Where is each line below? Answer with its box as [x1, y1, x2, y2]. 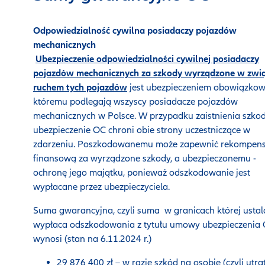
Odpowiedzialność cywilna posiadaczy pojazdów [33, 25, 237, 37]
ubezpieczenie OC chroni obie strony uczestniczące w [33, 124, 250, 136]
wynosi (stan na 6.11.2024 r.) [33, 233, 151, 245]
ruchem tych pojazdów [33, 82, 127, 93]
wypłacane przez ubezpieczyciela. [33, 181, 170, 193]
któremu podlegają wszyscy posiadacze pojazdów [33, 96, 238, 108]
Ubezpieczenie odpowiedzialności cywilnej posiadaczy [35, 53, 259, 65]
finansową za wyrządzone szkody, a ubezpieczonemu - [33, 153, 256, 164]
